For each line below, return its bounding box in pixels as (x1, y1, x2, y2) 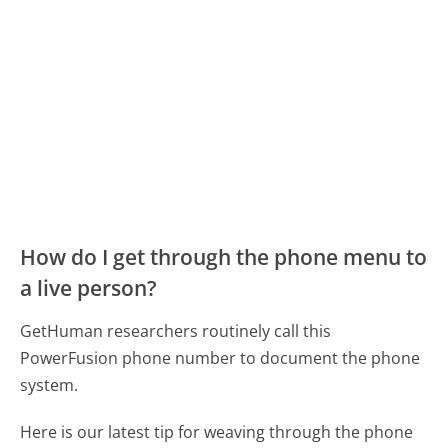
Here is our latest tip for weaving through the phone (20, 420, 414, 443)
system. (20, 374, 79, 397)
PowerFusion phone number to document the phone (20, 347, 421, 370)
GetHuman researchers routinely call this (20, 320, 332, 343)
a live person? (20, 274, 158, 303)
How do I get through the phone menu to (20, 243, 428, 272)
